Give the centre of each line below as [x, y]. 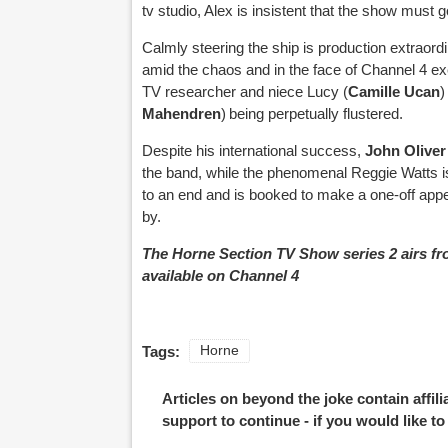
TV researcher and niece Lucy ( [245, 91]
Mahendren [181, 113]
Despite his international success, [253, 150]
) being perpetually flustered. [312, 113]
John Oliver [405, 150]
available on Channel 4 [220, 275]
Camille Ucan [394, 91]
